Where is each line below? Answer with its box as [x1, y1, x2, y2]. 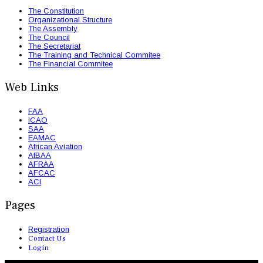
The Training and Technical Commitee [28, 50, 160, 59]
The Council [28, 32, 70, 42]
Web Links [5, 79, 59, 95]
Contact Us [28, 233, 66, 243]
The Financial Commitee [28, 59, 113, 68]
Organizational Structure [28, 15, 112, 24]
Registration [28, 224, 69, 234]
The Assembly [28, 23, 77, 33]
